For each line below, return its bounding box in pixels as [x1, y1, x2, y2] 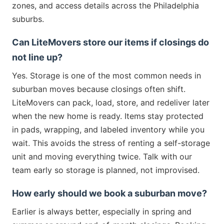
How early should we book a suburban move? [12, 187, 207, 198]
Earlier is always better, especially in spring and [12, 206, 191, 216]
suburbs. [12, 13, 44, 24]
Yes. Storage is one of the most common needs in [12, 70, 201, 80]
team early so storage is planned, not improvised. [12, 164, 199, 175]
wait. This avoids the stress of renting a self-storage [12, 137, 210, 148]
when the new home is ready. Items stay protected [12, 110, 203, 121]
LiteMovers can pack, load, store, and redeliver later [12, 97, 209, 107]
